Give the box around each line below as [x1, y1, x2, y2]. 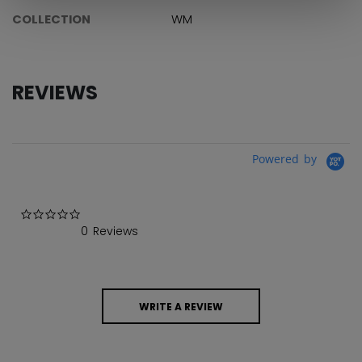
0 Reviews [81, 223, 138, 240]
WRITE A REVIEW [138, 299, 223, 314]
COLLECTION [12, 11, 90, 27]
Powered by [252, 151, 322, 167]
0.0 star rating [80, 206, 163, 223]
